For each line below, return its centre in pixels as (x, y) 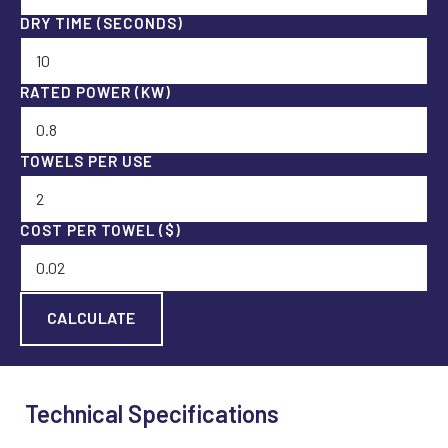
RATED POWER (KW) (95, 91)
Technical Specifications (152, 413)
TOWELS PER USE (86, 160)
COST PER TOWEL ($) (100, 229)
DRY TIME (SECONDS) (101, 22)
